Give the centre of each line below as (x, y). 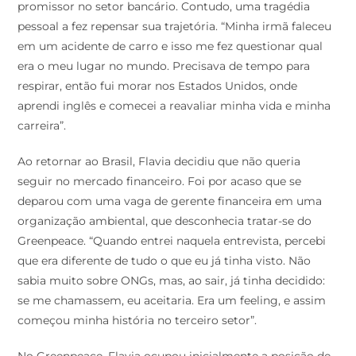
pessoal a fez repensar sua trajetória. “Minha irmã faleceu (175, 27)
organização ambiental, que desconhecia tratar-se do (165, 221)
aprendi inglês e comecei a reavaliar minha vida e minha (174, 106)
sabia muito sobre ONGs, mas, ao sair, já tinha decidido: (172, 281)
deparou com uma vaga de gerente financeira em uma (170, 201)
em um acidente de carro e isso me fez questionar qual (170, 46)
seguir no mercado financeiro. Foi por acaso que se (160, 182)
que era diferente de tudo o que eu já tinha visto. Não (164, 261)
